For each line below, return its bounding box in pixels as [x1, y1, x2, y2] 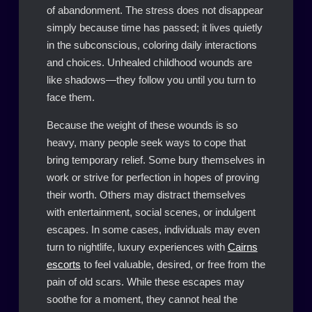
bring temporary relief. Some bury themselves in [46, 154, 265, 166]
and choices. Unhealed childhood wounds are [46, 56, 252, 68]
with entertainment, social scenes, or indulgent [46, 206, 256, 218]
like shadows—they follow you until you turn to [46, 74, 256, 86]
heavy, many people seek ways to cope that [46, 136, 246, 148]
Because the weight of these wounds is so [46, 119, 237, 131]
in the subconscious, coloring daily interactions [46, 39, 257, 51]
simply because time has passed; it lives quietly [46, 22, 263, 33]
